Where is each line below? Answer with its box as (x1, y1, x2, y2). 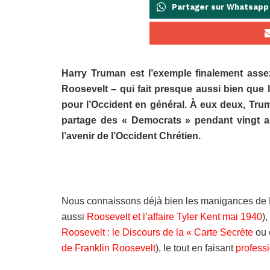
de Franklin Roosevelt (61, 243, 155, 254)
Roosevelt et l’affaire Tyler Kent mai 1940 (87, 212, 262, 222)
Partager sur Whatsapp (172, 2, 269, 12)
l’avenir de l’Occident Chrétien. (61, 131, 201, 142)
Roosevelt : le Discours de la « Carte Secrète (61, 227, 253, 238)
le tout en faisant (161, 243, 236, 254)
